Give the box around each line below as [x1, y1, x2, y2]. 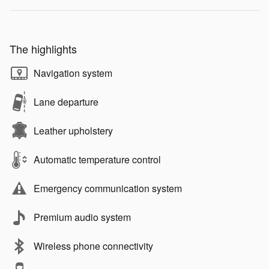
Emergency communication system [34, 181, 182, 195]
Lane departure [34, 94, 98, 109]
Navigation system [34, 65, 112, 80]
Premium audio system [34, 210, 131, 224]
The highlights [10, 40, 77, 56]
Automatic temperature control [34, 152, 161, 166]
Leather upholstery [34, 123, 113, 138]
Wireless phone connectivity [34, 238, 153, 253]
